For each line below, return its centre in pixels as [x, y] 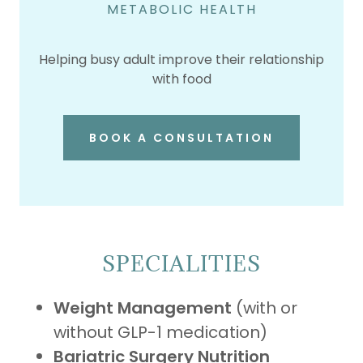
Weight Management [143, 308]
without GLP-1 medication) [160, 332]
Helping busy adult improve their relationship [181, 60]
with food [181, 79]
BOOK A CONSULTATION [181, 137]
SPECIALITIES [181, 263]
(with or [265, 308]
